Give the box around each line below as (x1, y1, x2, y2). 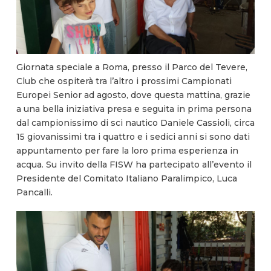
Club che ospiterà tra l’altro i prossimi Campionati (16, 76, 232, 87)
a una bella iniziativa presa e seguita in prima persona (16, 103, 252, 115)
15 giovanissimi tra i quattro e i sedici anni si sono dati (16, 131, 250, 143)
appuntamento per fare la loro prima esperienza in (16, 145, 238, 157)
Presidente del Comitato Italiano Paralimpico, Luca (16, 173, 237, 184)
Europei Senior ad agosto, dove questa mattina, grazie (16, 90, 250, 101)
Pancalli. (16, 187, 55, 198)
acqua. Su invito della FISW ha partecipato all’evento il (16, 159, 252, 171)
